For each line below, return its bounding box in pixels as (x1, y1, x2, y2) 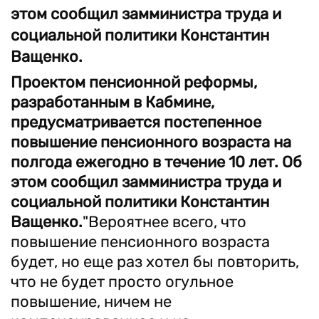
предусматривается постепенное (11, 113, 261, 132)
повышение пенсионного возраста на (11, 132, 291, 152)
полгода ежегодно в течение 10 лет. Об (11, 152, 302, 172)
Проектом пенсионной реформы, (11, 73, 257, 92)
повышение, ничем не (11, 292, 172, 311)
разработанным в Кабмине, (11, 93, 214, 112)
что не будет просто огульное (11, 272, 234, 291)
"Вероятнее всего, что (83, 212, 246, 231)
